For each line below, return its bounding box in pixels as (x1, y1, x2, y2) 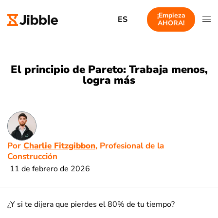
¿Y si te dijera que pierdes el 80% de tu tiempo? (7, 199, 175, 210)
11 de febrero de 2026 (10, 163, 90, 174)
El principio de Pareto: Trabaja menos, (10, 62, 208, 77)
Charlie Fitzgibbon (23, 140, 95, 151)
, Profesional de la (95, 140, 164, 151)
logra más (83, 73, 135, 88)
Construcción (7, 150, 57, 162)
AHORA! (158, 18, 185, 28)
